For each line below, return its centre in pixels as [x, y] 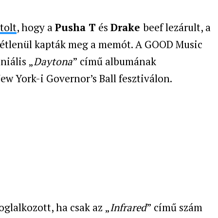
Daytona [53, 61]
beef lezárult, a [177, 27]
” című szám [174, 207]
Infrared [128, 207]
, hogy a [36, 27]
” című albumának [114, 61]
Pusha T [75, 27]
